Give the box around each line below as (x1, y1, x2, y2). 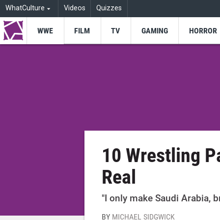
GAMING (141, 26, 168, 35)
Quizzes (96, 4, 122, 13)
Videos (63, 4, 85, 13)
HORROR (189, 26, 217, 35)
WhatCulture (5, 4, 45, 13)
